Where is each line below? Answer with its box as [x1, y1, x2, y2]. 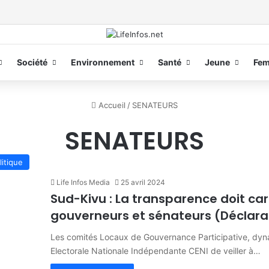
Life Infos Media [56, 177, 110, 187]
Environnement [70, 56, 134, 67]
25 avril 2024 [121, 177, 165, 187]
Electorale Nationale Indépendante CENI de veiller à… [50, 245, 261, 256]
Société [16, 56, 47, 67]
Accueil [96, 100, 125, 110]
